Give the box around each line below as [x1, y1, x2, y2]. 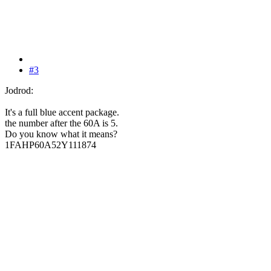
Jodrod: [5, 85, 33, 96]
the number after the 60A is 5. [5, 117, 118, 128]
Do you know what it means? [5, 128, 117, 139]
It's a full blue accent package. [5, 106, 119, 117]
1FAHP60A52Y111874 [5, 139, 96, 150]
